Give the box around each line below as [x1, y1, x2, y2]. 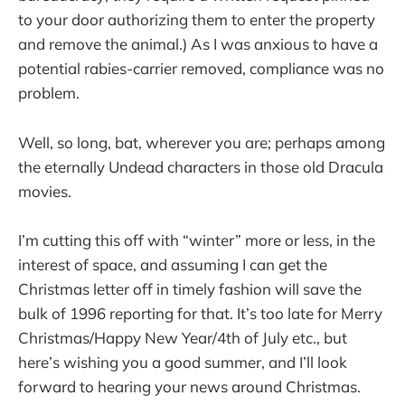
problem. [18, 83, 80, 103]
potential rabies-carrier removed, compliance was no [18, 59, 384, 79]
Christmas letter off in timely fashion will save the [18, 278, 362, 298]
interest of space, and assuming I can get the [18, 254, 327, 274]
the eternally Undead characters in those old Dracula [18, 156, 383, 176]
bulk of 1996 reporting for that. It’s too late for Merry [18, 303, 382, 323]
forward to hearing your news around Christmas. [18, 376, 361, 396]
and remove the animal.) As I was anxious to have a [18, 34, 378, 54]
